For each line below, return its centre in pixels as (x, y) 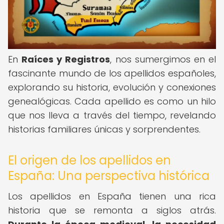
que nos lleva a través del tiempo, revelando (112, 115)
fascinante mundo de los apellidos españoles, (112, 73)
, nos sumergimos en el (163, 59)
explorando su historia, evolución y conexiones (112, 87)
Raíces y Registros (66, 59)
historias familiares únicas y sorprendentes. (104, 129)
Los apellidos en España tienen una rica (112, 196)
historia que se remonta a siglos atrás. (112, 210)
